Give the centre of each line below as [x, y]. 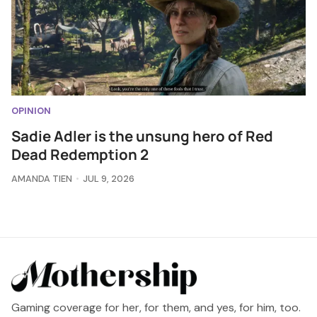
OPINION [31, 110]
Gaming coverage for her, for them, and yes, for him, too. [156, 308]
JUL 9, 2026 [108, 178]
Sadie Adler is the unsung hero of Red [142, 136]
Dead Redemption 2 [80, 154]
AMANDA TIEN [42, 178]
